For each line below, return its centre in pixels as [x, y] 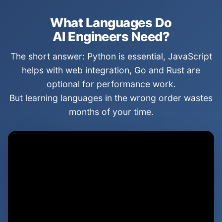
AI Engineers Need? [111, 36]
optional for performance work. [111, 84]
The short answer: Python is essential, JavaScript [111, 56]
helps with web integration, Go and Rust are [111, 70]
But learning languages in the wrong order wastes [111, 98]
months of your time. [111, 112]
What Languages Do [111, 23]
